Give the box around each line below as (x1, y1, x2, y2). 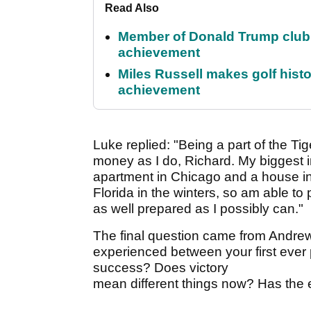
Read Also (105, 2, 159, 15)
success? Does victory (93, 260, 228, 276)
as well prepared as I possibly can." (93, 201, 303, 217)
